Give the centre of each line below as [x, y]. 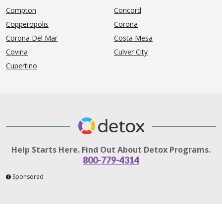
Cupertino [22, 65]
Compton [21, 10]
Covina [17, 52]
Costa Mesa [133, 38]
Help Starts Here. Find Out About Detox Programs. [111, 149]
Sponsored [28, 176]
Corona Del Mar [32, 38]
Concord [128, 10]
